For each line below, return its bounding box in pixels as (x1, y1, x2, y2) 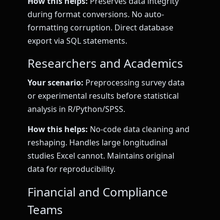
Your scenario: (27, 77, 83, 88)
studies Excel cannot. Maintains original (27, 150, 174, 162)
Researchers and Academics (27, 55, 183, 71)
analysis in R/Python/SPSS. (27, 103, 125, 114)
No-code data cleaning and (88, 124, 190, 135)
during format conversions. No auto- (27, 8, 164, 20)
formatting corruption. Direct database (27, 22, 173, 33)
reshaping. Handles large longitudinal (27, 137, 167, 148)
